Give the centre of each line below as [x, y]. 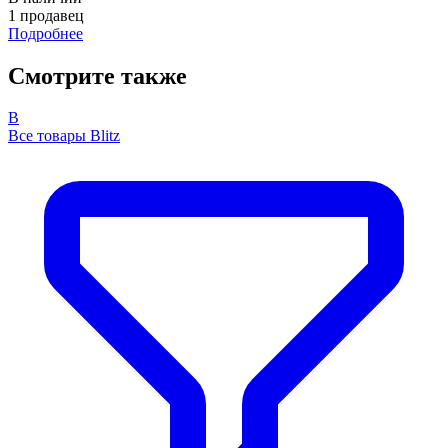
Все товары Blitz [64, 136]
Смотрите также [97, 75]
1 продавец [46, 15]
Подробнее [45, 33]
